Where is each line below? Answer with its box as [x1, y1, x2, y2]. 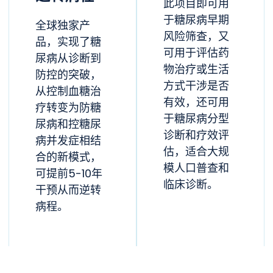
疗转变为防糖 [35, 99, 101, 118]
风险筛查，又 [163, 28, 229, 46]
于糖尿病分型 [163, 110, 229, 129]
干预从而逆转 [35, 182, 101, 200]
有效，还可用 [163, 94, 229, 112]
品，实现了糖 [35, 34, 101, 52]
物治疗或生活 [163, 61, 229, 79]
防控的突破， [35, 66, 101, 85]
